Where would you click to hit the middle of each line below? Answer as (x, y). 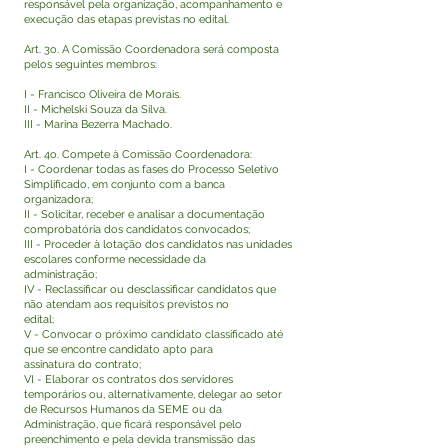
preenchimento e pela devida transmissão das (139, 439)
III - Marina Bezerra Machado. (98, 124)
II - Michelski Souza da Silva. (95, 109)
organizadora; (58, 199)
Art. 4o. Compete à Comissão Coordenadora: (138, 154)
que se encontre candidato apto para (118, 349)
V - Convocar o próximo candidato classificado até (153, 334)
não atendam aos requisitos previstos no (126, 304)
